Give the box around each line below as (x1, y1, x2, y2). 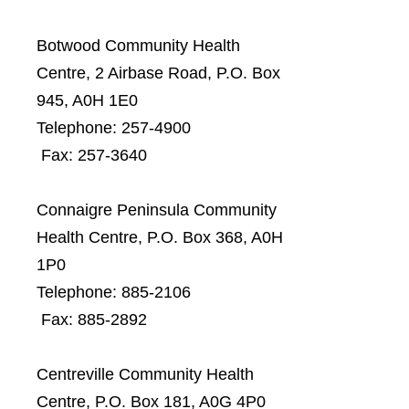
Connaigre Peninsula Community (37, 201, 277, 219)
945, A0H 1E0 (37, 91, 138, 110)
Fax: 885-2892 (37, 310, 147, 329)
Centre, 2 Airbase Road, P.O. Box (37, 64, 280, 82)
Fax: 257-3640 (37, 146, 147, 164)
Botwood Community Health (37, 37, 240, 55)
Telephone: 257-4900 (37, 119, 291, 137)
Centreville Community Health (37, 365, 254, 383)
